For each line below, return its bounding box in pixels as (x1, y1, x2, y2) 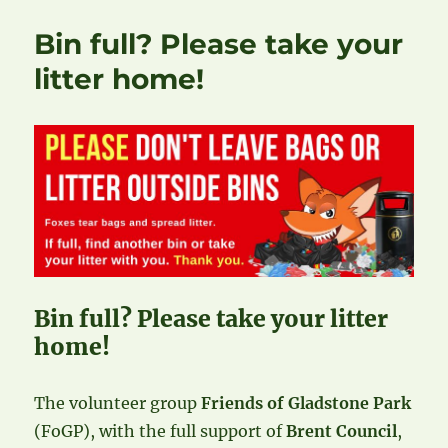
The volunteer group (34, 392, 202, 413)
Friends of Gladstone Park (201, 392, 412, 413)
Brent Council (286, 420, 398, 441)
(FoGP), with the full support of (34, 420, 287, 441)
